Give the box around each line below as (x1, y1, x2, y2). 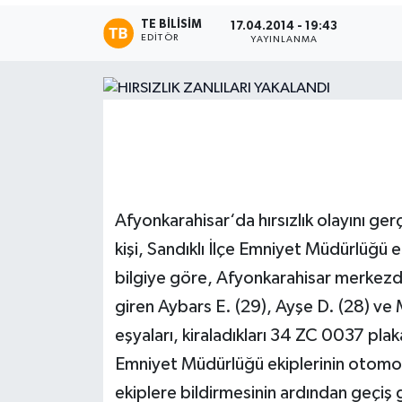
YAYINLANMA (250, 35, 319, 45)
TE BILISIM (141, 18, 203, 31)
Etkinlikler (48, 70, 124, 85)
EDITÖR (141, 32, 179, 42)
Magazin (48, 24, 114, 39)
